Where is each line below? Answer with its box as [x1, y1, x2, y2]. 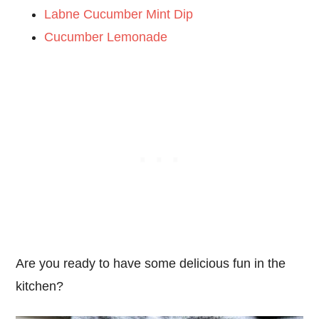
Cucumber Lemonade [44, 30, 168, 45]
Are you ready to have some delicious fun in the [16, 256, 286, 271]
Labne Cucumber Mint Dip [44, 7, 194, 22]
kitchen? [16, 279, 64, 294]
